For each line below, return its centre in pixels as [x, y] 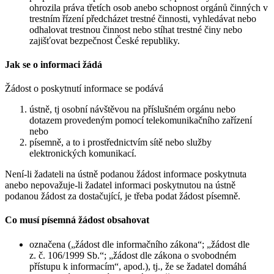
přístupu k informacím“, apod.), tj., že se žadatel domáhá [138, 266]
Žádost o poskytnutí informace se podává [84, 89]
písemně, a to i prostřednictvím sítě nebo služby [120, 143]
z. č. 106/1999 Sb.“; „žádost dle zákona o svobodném [133, 255]
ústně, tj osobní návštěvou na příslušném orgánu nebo [132, 109]
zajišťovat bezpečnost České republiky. [105, 40]
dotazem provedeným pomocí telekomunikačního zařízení [141, 120]
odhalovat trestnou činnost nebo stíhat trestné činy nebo [136, 29]
